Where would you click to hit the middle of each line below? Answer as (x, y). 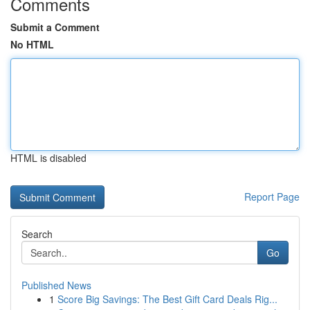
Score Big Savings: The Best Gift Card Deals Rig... (167, 299)
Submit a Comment (55, 27)
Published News (56, 285)
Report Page (272, 197)
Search (37, 234)
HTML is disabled (48, 158)
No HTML (32, 44)
